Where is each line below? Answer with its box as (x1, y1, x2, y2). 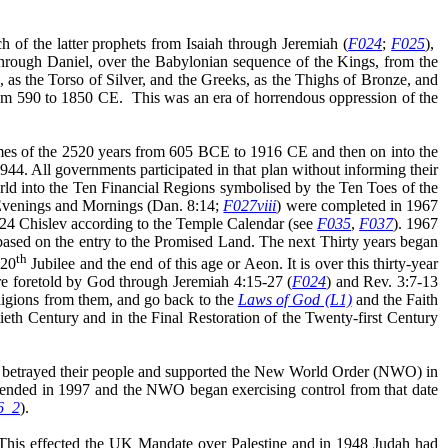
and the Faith (355, 290, 439, 308)
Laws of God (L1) (237, 290, 352, 308)
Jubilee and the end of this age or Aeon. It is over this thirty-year (27, 254, 439, 272)
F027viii (223, 196, 277, 214)
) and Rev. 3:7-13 (326, 272, 439, 290)
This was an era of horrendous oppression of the (131, 88, 439, 106)
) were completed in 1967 (276, 196, 439, 214)
